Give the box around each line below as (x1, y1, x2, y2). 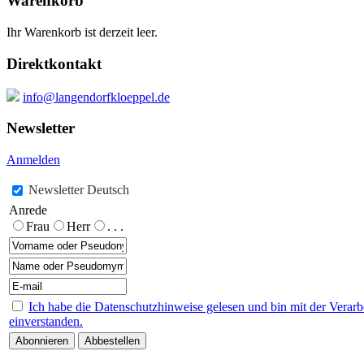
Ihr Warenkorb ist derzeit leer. (6, 25, 158, 40)
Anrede (9, 203, 47, 218)
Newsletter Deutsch (28, 183, 129, 197)
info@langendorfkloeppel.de (23, 89, 170, 104)
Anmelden (6, 153, 60, 167)
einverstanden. (9, 314, 83, 329)
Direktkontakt (6, 54, 102, 72)
